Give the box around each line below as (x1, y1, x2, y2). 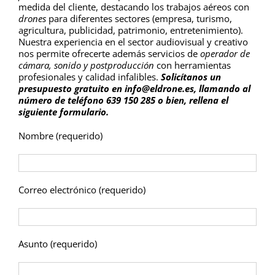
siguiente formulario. (18, 106, 109, 118)
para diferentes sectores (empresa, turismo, (46, 12, 232, 25)
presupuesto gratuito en (18, 82, 125, 95)
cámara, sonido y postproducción (18, 59, 154, 72)
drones (18, 12, 46, 25)
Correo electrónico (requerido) (18, 184, 145, 196)
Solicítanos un (158, 71, 221, 83)
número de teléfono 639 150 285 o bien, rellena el (18, 94, 228, 107)
